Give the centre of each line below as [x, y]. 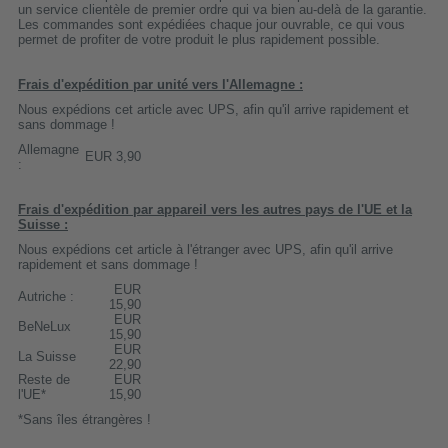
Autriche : [46, 296]
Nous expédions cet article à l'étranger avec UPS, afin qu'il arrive [205, 249]
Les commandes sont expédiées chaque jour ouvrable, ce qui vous [211, 24]
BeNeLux [44, 326]
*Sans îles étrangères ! [84, 419]
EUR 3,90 [113, 156]
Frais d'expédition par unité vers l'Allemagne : [160, 84]
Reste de [44, 379]
